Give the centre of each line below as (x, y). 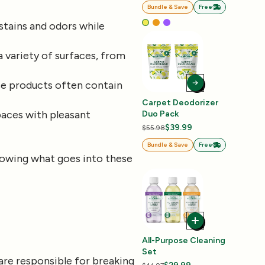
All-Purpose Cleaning (184, 241)
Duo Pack (160, 114)
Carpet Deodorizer (180, 103)
